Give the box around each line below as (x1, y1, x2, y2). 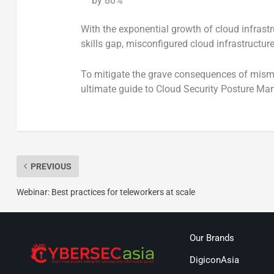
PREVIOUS (30, 161, 72, 171)
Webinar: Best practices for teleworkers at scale (16, 187, 195, 197)
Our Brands (189, 232, 234, 244)
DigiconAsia (189, 254, 239, 265)
